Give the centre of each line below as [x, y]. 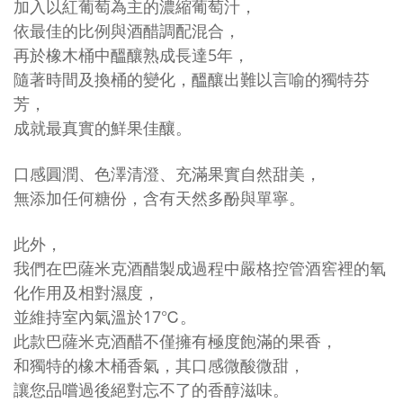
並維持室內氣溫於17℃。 [105, 317]
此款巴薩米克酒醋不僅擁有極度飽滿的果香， [175, 341]
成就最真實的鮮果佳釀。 [103, 128]
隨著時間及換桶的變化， [103, 79]
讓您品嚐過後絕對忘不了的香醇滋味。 [151, 390]
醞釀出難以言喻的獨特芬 [281, 79]
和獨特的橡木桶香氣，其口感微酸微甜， [159, 365]
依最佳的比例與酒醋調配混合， [127, 31]
